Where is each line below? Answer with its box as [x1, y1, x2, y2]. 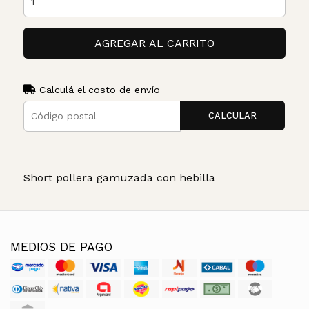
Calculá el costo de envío [35, 83, 160, 95]
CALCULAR [208, 110, 257, 121]
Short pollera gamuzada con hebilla [23, 170, 215, 184]
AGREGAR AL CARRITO [94, 36, 215, 50]
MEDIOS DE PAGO [10, 239, 112, 254]
